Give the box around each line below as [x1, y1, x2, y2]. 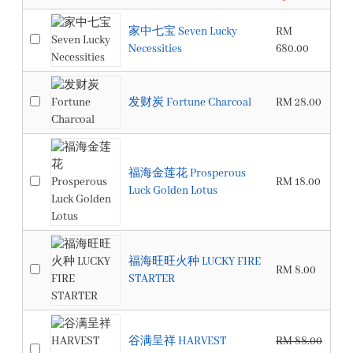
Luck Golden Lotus [128, 184, 217, 198]
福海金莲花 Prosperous [128, 166, 246, 180]
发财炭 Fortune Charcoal [128, 95, 251, 110]
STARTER [128, 272, 175, 286]
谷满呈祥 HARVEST [128, 334, 226, 348]
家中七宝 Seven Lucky [128, 24, 237, 39]
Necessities [128, 42, 182, 56]
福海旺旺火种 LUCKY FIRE [128, 255, 261, 269]
